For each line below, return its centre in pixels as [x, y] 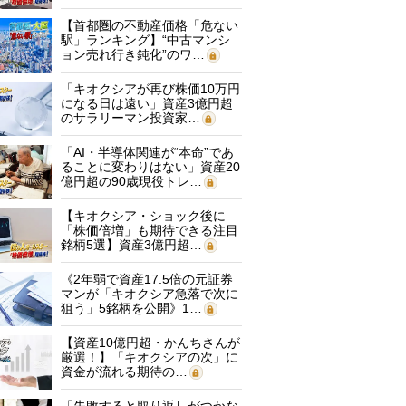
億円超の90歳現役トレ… [131, 181]
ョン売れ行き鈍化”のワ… [133, 54]
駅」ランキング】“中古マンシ [145, 40]
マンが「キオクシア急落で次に [150, 294]
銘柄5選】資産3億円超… [131, 245]
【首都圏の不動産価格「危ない [150, 25]
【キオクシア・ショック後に [143, 216]
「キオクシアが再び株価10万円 [150, 89]
